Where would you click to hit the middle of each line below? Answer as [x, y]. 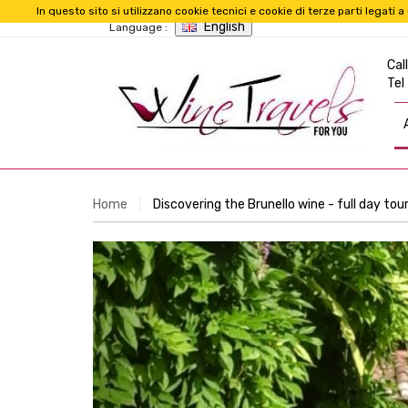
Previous [186, 253]
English [224, 27]
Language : [138, 27]
